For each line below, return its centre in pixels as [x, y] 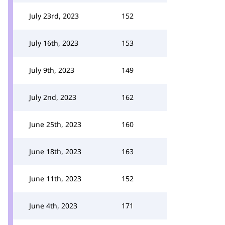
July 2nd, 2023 [53, 97]
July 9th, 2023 [52, 70]
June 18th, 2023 [55, 151]
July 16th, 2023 [54, 43]
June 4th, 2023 [53, 206]
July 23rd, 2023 [54, 16]
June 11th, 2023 [55, 179]
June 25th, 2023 [55, 124]
